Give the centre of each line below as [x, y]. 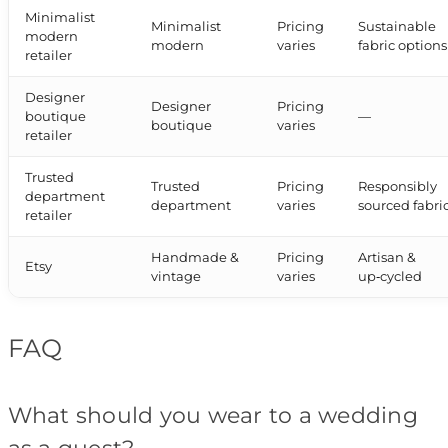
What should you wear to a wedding [212, 416]
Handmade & [195, 258]
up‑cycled [390, 277]
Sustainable [397, 27]
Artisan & [387, 258]
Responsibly [398, 187]
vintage [176, 277]
